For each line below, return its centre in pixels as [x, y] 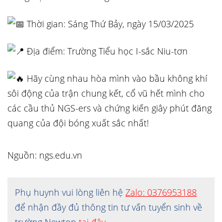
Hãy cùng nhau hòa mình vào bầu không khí [116, 78]
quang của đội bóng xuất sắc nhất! [78, 123]
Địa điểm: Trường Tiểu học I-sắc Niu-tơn [106, 51]
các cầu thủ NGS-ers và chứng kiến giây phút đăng [110, 108]
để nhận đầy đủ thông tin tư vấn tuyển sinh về [109, 207]
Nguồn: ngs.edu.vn [45, 155]
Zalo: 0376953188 [161, 192]
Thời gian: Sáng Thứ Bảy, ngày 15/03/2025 [109, 24]
